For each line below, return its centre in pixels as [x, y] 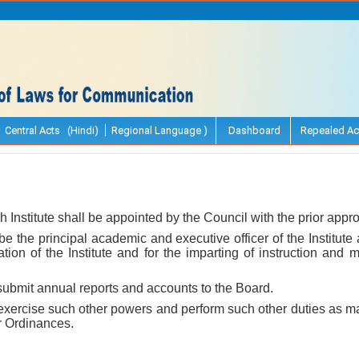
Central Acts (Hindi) [52, 130]
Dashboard [253, 130]
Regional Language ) [159, 130]
